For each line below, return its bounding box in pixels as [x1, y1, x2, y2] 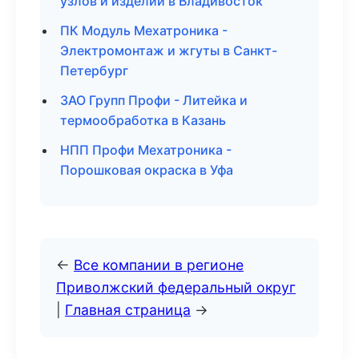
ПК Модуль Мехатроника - [60, 22, 228, 38]
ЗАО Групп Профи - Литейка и [60, 92, 248, 108]
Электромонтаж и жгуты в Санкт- [60, 42, 277, 58]
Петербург [60, 63, 128, 79]
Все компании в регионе [74, 256, 244, 273]
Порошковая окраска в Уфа [60, 162, 233, 178]
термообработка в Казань [60, 112, 226, 128]
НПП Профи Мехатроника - [60, 142, 232, 158]
